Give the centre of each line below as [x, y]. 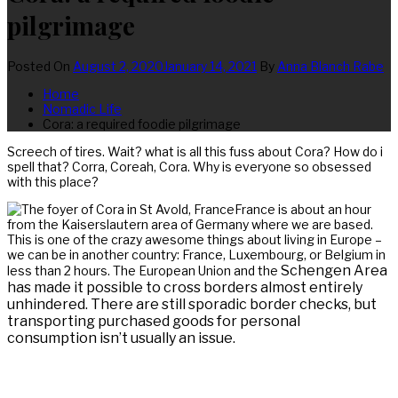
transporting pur [64, 321]
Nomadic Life [82, 108]
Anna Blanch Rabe [330, 66]
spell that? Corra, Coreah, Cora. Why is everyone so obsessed [189, 166]
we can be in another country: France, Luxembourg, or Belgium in [196, 254]
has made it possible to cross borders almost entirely [185, 287]
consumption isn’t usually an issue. [121, 338]
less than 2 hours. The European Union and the [144, 270]
